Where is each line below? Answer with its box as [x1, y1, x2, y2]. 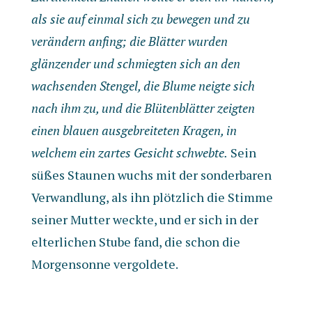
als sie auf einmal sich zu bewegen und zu [31, 10, 250, 27]
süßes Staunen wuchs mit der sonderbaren [31, 166, 272, 183]
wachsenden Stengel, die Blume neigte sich [31, 77, 255, 94]
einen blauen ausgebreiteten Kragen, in [31, 122, 237, 139]
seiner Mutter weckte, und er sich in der [31, 211, 258, 228]
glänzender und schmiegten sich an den [31, 55, 240, 72]
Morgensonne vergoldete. [31, 256, 178, 272]
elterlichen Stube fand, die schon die [31, 233, 240, 250]
